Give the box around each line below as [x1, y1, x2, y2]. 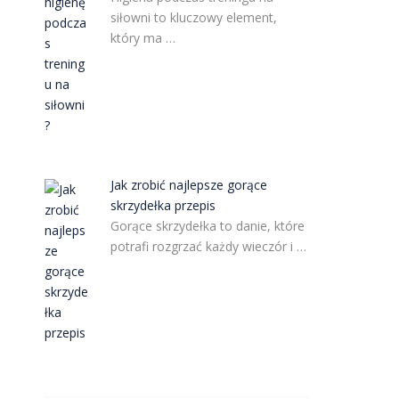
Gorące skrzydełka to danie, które [110, 217, 305, 234]
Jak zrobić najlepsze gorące [110, 176, 268, 193]
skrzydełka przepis [110, 197, 216, 214]
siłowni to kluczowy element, [110, 9, 278, 27]
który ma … [110, 29, 176, 47]
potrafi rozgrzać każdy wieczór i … [110, 238, 307, 255]
